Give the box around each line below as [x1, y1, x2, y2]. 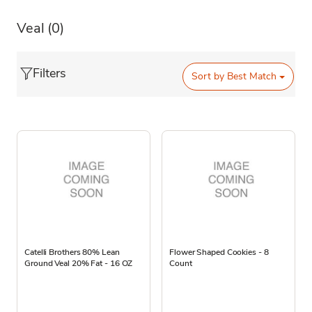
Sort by [192, 70, 225, 84]
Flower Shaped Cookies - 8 [169, 246, 269, 258]
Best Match [224, 70, 277, 84]
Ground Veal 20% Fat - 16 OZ [24, 257, 133, 269]
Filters [33, 64, 66, 81]
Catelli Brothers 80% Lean [24, 246, 120, 258]
